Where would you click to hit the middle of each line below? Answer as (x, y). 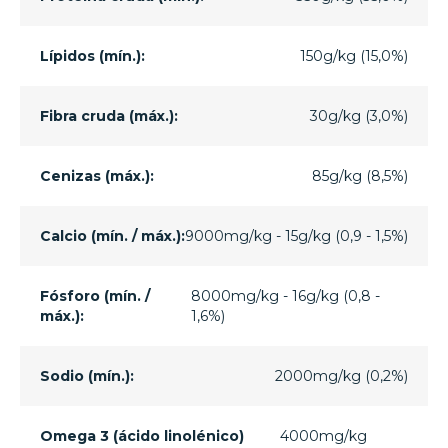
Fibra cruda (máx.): (109, 116)
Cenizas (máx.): (97, 176)
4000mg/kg (324, 436)
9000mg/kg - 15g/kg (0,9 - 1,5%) (296, 236)
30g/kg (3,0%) (359, 116)
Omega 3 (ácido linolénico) (142, 436)
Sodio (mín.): (87, 376)
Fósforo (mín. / (95, 296)
